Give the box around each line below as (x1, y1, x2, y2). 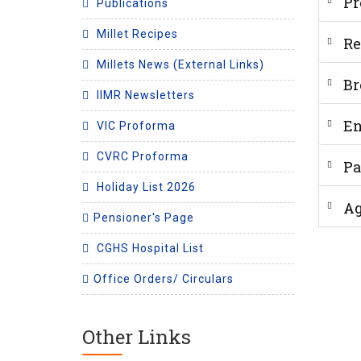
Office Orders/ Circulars (93, 272, 234, 285)
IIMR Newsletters (93, 88, 195, 102)
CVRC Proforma (93, 149, 189, 163)
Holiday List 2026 (93, 180, 196, 193)
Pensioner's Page (93, 210, 194, 224)
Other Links (82, 323, 191, 350)
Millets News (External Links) (93, 57, 264, 71)
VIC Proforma (93, 118, 176, 132)
